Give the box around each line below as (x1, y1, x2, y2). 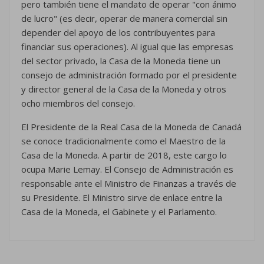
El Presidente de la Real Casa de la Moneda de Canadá (21, 121, 242, 133)
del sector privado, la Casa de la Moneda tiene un (21, 55, 220, 67)
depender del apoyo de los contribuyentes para (21, 27, 215, 39)
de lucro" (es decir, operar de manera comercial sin (21, 12, 227, 25)
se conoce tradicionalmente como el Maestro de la (21, 135, 226, 147)
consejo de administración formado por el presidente (21, 69, 237, 81)
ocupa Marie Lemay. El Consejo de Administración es (21, 163, 233, 176)
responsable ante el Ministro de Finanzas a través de (21, 177, 236, 190)
